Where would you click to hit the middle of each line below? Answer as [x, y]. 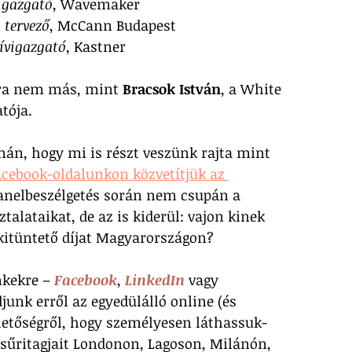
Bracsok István [172, 88]
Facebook [86, 279]
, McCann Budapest [113, 25]
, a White [253, 88]
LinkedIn [155, 279]
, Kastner [96, 46]
